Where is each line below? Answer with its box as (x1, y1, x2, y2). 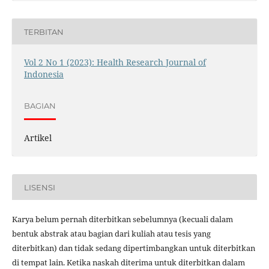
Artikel (23, 132, 52, 144)
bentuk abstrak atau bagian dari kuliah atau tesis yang (11, 228, 211, 240)
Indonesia (23, 68, 64, 80)
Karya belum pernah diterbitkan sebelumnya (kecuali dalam (11, 214, 233, 225)
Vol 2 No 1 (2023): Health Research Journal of (23, 56, 206, 68)
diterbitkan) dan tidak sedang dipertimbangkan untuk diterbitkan (11, 243, 255, 254)
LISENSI (23, 182, 55, 192)
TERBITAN (23, 26, 64, 37)
